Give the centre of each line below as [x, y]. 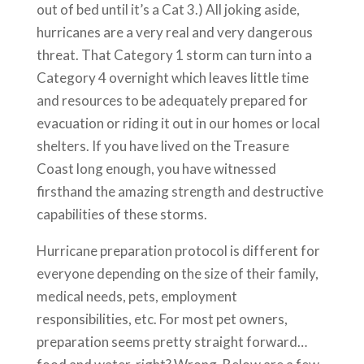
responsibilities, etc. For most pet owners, [162, 319]
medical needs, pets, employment [136, 297]
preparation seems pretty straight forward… [171, 342]
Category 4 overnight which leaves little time [172, 78]
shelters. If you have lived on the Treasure [162, 146]
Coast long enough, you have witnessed [156, 169]
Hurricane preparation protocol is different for [178, 251]
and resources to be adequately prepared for [172, 101]
